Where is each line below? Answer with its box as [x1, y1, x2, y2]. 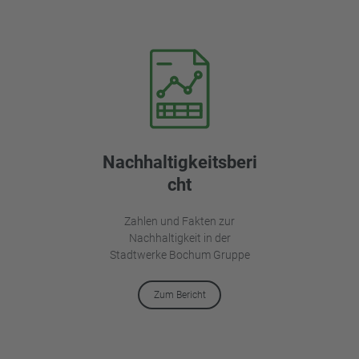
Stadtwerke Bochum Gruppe [109, 248, 250, 262]
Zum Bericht [153, 289, 206, 301]
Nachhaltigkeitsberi [102, 152, 257, 173]
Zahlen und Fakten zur [124, 215, 235, 228]
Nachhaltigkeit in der [128, 232, 231, 245]
